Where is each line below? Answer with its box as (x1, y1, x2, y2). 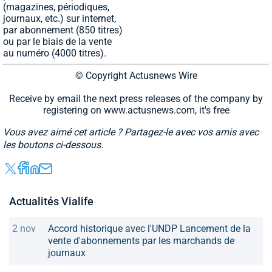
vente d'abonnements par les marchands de (48, 234, 234, 246)
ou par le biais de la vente (3, 35, 112, 47)
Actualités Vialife (9, 194, 93, 208)
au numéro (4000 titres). (3, 47, 106, 59)
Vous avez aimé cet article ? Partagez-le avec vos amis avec (3, 126, 259, 138)
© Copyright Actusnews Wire (75, 69, 197, 81)
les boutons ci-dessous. (3, 138, 103, 151)
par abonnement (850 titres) (3, 24, 123, 36)
